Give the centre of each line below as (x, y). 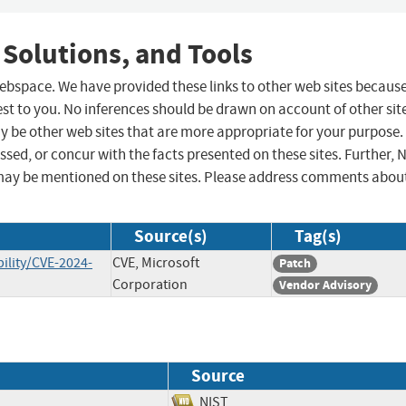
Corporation (150, 285)
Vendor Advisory (325, 285)
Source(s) (171, 237)
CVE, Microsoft (156, 263)
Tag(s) (318, 237)
